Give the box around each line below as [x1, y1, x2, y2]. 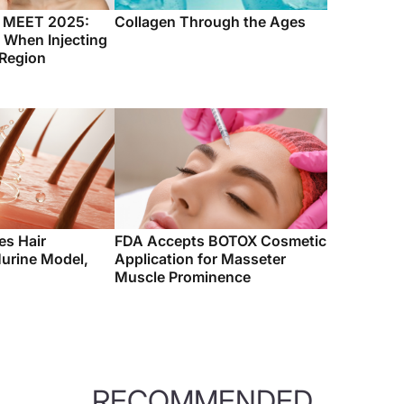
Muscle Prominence [115, 268, 251, 286]
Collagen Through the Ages [115, 13, 306, 31]
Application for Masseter [115, 250, 286, 268]
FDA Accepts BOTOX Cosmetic [115, 232, 326, 250]
